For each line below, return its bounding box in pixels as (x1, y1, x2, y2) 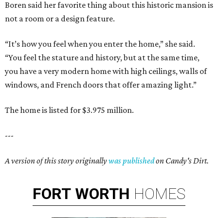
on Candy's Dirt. (154, 156, 209, 166)
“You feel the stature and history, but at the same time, (5, 53, 200, 63)
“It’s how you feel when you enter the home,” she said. (5, 39, 195, 49)
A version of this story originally (5, 156, 109, 166)
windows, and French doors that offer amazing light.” (5, 80, 197, 90)
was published (109, 156, 154, 166)
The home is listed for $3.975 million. (5, 105, 134, 115)
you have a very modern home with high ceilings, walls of (5, 66, 207, 76)
